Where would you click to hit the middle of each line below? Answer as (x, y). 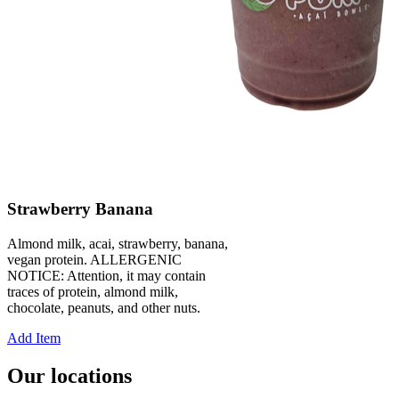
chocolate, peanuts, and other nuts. (104, 307)
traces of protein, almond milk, (93, 291)
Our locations (69, 375)
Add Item (34, 338)
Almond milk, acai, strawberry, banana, (118, 243)
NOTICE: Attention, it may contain (106, 275)
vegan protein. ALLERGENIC (94, 259)
